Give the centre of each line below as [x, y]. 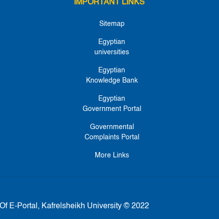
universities [112, 53]
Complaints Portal [112, 138]
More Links [112, 156]
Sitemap [112, 24]
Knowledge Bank [112, 81]
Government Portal [112, 109]
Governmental [112, 127]
